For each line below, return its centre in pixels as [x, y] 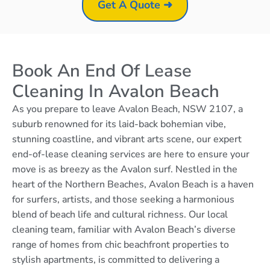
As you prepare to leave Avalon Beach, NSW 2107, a [127, 109]
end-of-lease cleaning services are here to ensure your [131, 155]
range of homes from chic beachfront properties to [121, 245]
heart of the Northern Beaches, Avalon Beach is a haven [133, 185]
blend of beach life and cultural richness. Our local [120, 215]
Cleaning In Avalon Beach [116, 92]
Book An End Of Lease [102, 71]
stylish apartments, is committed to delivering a [116, 260]
